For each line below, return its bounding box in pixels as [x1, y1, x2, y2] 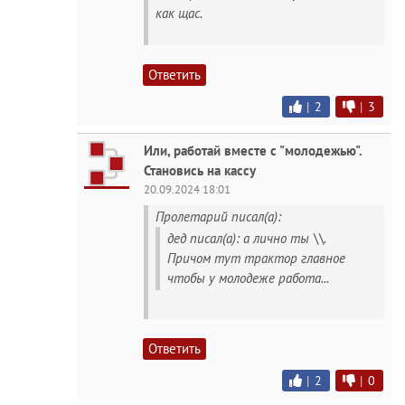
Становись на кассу [144, 162, 256, 179]
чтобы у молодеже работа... [167, 269, 329, 287]
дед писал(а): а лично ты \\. [167, 230, 326, 247]
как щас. [155, 4, 202, 22]
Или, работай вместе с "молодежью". [144, 142, 362, 159]
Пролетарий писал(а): [155, 208, 281, 225]
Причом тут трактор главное [167, 250, 345, 267]
